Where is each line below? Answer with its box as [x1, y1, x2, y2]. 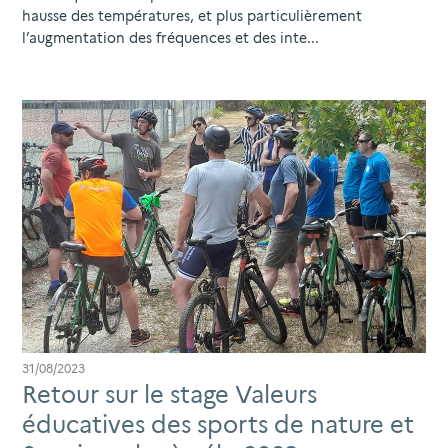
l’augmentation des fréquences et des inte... [22, 30, 319, 47]
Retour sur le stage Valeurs [22, 379, 317, 409]
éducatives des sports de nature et [22, 409, 414, 439]
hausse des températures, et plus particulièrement [22, 8, 362, 25]
